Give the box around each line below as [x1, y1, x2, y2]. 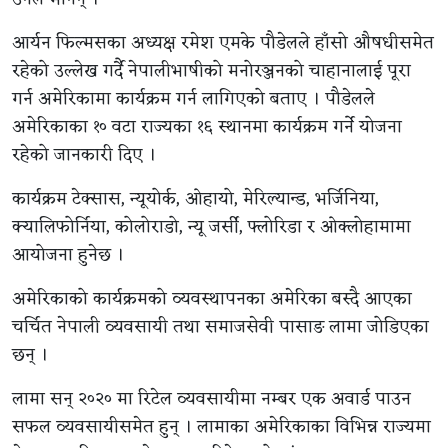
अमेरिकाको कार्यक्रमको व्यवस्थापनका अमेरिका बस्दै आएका [12, 282, 412, 315]
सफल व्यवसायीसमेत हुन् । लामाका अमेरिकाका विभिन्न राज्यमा [12, 410, 431, 443]
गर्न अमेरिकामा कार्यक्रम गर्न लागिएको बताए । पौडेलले [12, 82, 375, 115]
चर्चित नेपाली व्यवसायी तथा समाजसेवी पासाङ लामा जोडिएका [12, 310, 429, 343]
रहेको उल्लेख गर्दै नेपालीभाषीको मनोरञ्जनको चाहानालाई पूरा [12, 54, 411, 87]
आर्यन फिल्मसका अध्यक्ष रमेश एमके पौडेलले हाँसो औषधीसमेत [12, 26, 434, 59]
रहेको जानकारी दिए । [12, 138, 156, 171]
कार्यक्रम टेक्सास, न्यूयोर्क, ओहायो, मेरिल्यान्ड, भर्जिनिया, [12, 182, 379, 215]
